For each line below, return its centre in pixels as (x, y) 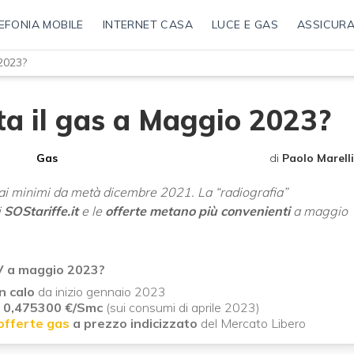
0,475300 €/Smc (55, 308)
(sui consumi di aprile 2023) (183, 308)
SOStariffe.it (41, 211)
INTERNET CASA (147, 25)
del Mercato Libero (252, 324)
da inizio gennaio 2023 (100, 292)
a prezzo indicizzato (135, 324)
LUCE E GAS (245, 25)
